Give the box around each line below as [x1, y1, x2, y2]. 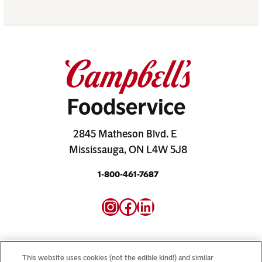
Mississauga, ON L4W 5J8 [69, 143, 187, 157]
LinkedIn [136, 195, 201, 217]
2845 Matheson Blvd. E [73, 127, 184, 141]
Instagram [101, 195, 177, 217]
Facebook [119, 195, 191, 217]
